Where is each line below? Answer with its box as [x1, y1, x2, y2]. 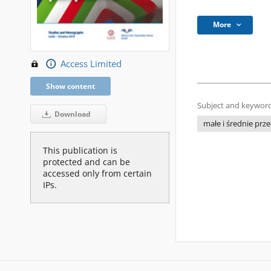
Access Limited [60, 57, 122, 70]
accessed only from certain [43, 167, 152, 179]
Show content [46, 80, 95, 91]
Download [52, 108, 91, 119]
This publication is [43, 144, 117, 156]
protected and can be [43, 155, 130, 168]
